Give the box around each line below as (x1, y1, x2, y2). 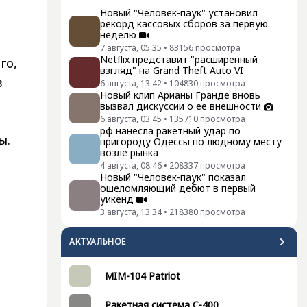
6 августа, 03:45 (100, 113, 162, 125)
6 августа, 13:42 (100, 77, 162, 90)
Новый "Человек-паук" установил (100, 6, 258, 20)
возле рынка (100, 146, 158, 160)
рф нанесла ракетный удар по (100, 124, 241, 138)
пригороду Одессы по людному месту (100, 135, 282, 149)
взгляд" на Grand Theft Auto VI (100, 64, 243, 77)
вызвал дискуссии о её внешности (100, 99, 261, 113)
